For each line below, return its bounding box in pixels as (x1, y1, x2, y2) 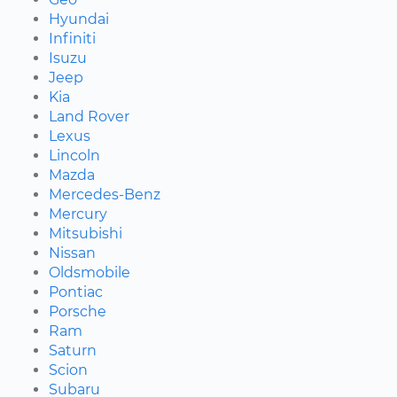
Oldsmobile (49, 263, 130, 281)
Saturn (49, 341, 97, 359)
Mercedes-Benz (49, 185, 160, 203)
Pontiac (49, 283, 103, 300)
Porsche (49, 302, 106, 320)
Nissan (49, 244, 96, 261)
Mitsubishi (49, 224, 122, 242)
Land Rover (49, 107, 129, 125)
